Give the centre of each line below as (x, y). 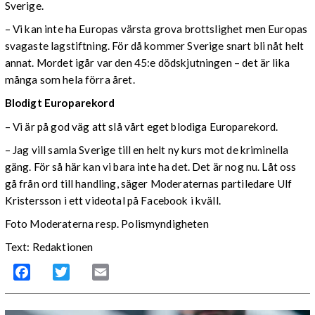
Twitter (88, 272)
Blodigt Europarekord (59, 103)
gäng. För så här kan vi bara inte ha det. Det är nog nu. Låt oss (150, 166)
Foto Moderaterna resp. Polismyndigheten (107, 223)
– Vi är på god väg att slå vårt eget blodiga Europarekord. (141, 126)
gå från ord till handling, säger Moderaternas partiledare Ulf (148, 183)
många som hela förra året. (70, 80)
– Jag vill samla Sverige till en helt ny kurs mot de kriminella (147, 149)
